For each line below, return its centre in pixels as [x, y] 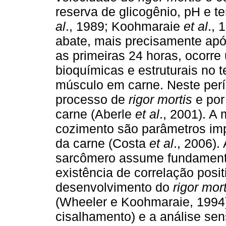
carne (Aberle [95, 114]
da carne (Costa [102, 143]
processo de [92, 99]
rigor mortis [160, 99]
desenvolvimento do [114, 187]
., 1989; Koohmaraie [125, 26]
